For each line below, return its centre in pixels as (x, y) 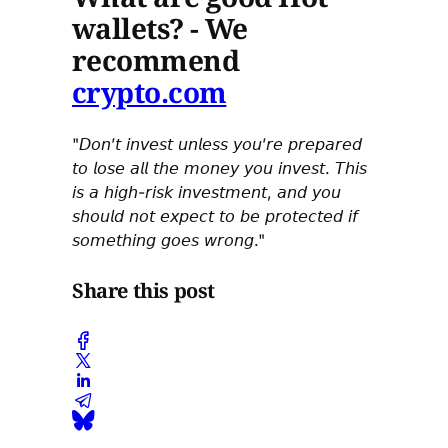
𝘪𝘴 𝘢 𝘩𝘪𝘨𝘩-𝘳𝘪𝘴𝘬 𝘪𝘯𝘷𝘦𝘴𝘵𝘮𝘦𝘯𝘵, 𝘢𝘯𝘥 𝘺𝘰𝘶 (206, 191)
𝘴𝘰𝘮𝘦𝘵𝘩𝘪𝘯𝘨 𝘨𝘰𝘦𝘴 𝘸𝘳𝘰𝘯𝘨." (168, 239)
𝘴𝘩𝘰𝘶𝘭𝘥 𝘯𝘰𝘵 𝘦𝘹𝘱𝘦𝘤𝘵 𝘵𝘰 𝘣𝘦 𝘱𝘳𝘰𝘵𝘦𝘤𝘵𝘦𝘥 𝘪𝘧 (215, 215)
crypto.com (149, 92)
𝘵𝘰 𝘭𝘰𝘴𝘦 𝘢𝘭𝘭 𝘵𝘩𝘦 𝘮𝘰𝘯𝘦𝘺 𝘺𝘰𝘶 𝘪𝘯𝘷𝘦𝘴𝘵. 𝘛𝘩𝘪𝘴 (219, 167)
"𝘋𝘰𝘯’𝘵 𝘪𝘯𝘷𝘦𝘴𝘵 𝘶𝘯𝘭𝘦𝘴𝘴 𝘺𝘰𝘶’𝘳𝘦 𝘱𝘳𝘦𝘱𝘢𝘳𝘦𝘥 (217, 143)
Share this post (143, 291)
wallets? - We (160, 28)
